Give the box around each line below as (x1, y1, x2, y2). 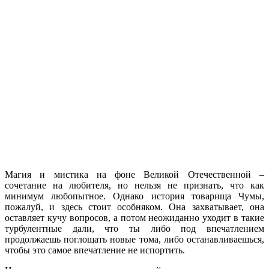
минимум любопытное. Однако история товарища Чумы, (5, 190, 264, 201)
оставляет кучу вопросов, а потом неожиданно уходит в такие (5, 212, 264, 223)
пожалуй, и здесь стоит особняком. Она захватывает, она (5, 201, 264, 212)
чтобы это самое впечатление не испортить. (5, 244, 185, 255)
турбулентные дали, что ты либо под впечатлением (5, 223, 264, 234)
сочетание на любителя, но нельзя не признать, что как (5, 180, 264, 190)
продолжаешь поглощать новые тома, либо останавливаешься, (5, 234, 264, 244)
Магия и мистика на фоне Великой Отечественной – (5, 169, 264, 180)
